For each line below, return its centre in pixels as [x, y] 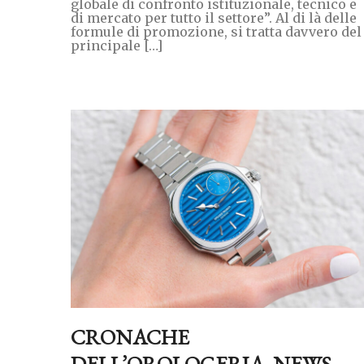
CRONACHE [130, 337]
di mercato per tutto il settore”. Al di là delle [214, 17]
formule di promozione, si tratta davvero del [216, 31]
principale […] [117, 45]
